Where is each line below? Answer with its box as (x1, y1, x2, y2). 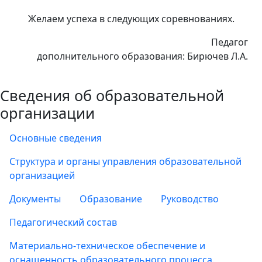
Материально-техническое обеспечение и (9, 239, 205, 252)
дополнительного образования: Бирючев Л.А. (37, 50, 248, 63)
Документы (9, 192, 61, 205)
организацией (9, 169, 75, 182)
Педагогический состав (9, 216, 117, 229)
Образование (80, 192, 142, 205)
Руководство (161, 192, 219, 205)
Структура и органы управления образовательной (9, 155, 242, 168)
